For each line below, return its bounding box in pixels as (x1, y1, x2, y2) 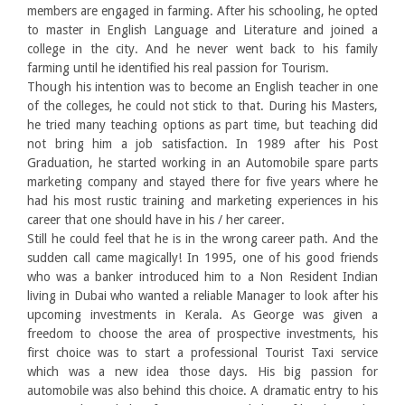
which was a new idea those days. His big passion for (27, 364, 378, 379)
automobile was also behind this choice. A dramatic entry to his (27, 383, 378, 398)
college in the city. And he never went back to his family (27, 42, 378, 56)
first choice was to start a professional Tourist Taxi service (27, 345, 378, 360)
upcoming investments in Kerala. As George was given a (27, 307, 378, 322)
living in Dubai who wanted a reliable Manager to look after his (27, 288, 378, 303)
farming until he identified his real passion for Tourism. (27, 61, 329, 75)
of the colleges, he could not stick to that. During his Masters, (27, 99, 378, 113)
